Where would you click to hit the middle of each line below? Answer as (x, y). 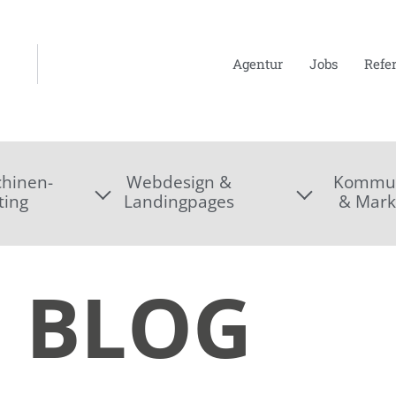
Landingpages (179, 201)
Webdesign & (179, 182)
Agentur (257, 64)
